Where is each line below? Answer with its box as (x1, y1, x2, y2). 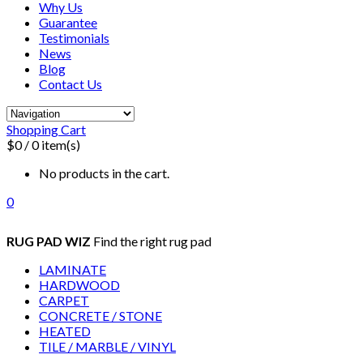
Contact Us (39, 76, 102, 92)
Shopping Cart (6, 122, 86, 137)
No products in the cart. (39, 165, 169, 181)
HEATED (39, 323, 91, 339)
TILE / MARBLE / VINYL (39, 339, 176, 354)
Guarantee (39, 15, 97, 30)
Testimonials (39, 30, 109, 45)
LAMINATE (39, 262, 106, 277)
